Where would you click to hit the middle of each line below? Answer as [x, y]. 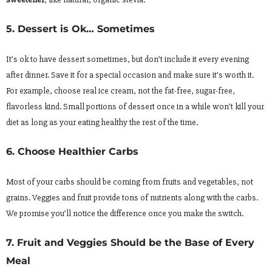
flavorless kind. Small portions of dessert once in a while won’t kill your [135, 106]
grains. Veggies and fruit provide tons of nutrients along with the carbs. [132, 197]
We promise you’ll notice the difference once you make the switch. [125, 213]
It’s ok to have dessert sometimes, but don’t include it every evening [127, 59]
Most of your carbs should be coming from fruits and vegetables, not [130, 182]
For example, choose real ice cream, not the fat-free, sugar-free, [121, 90]
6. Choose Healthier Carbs [72, 151]
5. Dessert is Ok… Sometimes [80, 29]
